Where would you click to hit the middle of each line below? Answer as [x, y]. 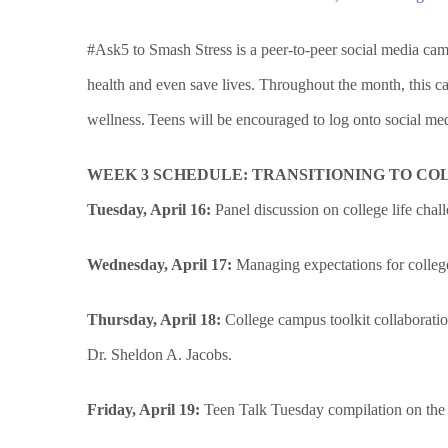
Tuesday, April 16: [151, 210]
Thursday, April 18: [156, 320]
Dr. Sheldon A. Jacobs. [159, 355]
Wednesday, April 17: [161, 265]
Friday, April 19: [145, 410]
